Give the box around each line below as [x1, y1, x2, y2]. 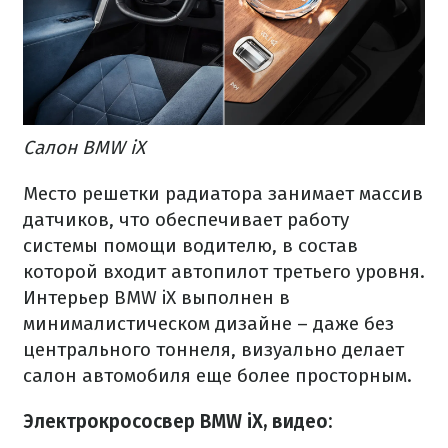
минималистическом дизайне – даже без [23, 311, 394, 335]
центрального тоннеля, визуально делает [23, 337, 404, 361]
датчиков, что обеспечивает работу [23, 207, 349, 231]
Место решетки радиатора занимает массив [23, 181, 423, 205]
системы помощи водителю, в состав [23, 233, 358, 257]
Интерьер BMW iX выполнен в [23, 285, 290, 309]
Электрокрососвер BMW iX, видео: [23, 409, 332, 433]
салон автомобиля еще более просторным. [23, 363, 412, 387]
